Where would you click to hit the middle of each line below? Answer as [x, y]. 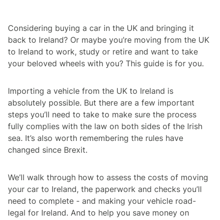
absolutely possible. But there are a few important [101, 102]
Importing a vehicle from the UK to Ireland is [91, 91]
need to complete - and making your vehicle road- [102, 201]
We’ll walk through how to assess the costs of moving [108, 177]
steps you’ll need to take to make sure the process [102, 114]
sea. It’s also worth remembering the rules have [96, 138]
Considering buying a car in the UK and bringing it [101, 28]
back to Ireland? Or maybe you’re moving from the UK [109, 40]
